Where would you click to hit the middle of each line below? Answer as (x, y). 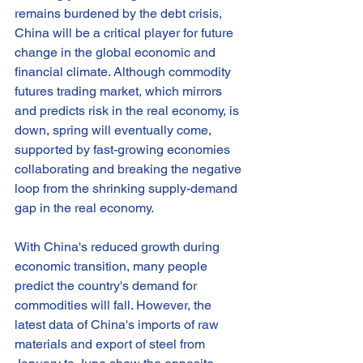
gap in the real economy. (84, 208)
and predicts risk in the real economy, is (128, 111)
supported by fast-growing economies (124, 149)
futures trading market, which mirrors (120, 91)
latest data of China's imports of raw (118, 325)
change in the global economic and (117, 52)
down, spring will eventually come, (115, 130)
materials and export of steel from (111, 344)
